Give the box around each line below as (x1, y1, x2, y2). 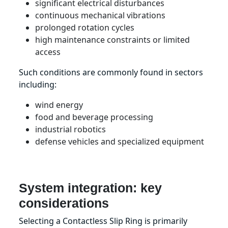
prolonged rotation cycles (35, 21, 135, 33)
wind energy (35, 99, 83, 110)
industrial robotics (35, 123, 106, 135)
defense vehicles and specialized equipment (35, 135, 205, 147)
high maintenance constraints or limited (35, 34, 190, 45)
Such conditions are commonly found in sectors (19, 66, 204, 78)
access (35, 46, 61, 58)
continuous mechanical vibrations (35, 9, 166, 21)
